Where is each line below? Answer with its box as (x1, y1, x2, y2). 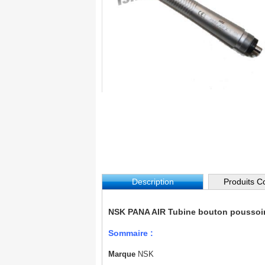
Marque (108, 250, 135, 258)
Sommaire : (108, 228, 153, 238)
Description (131, 177, 174, 186)
